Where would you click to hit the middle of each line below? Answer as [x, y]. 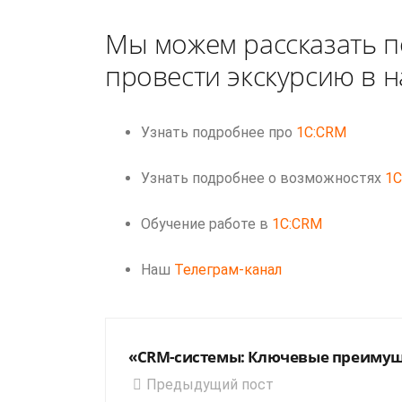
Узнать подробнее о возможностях [263, 179]
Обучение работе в [206, 224]
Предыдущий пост [210, 385]
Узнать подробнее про [218, 133]
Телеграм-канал [228, 270]
